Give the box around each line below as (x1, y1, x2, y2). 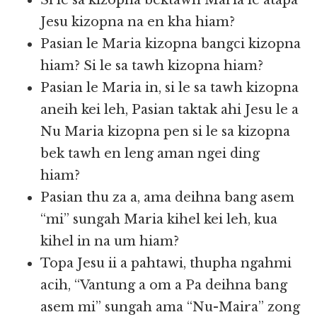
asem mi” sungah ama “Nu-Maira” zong (40, 299, 301, 316)
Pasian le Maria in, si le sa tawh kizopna (40, 80, 299, 96)
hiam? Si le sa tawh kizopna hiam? (40, 58, 264, 74)
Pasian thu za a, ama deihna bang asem (40, 190, 295, 206)
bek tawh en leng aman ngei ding (40, 146, 260, 162)
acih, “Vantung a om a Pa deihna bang (40, 277, 288, 294)
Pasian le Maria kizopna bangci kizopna (40, 36, 301, 52)
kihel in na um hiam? (40, 234, 180, 250)
